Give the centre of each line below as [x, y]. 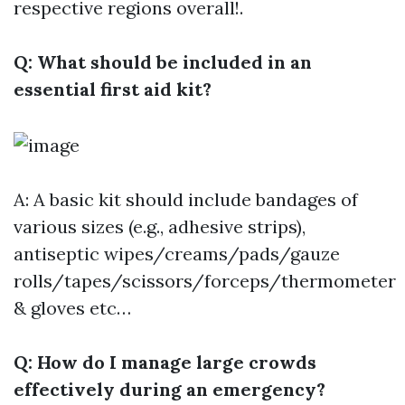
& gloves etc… [72, 308]
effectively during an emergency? [170, 389]
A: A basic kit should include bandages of [186, 199]
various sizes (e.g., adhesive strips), [160, 226]
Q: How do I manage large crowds [165, 362]
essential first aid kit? [113, 89]
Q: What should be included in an [163, 62]
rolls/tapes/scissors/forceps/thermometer [205, 281]
